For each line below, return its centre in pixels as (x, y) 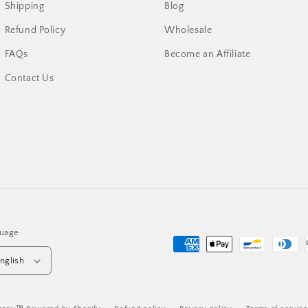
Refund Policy (35, 30)
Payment (176, 245)
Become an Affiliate (208, 54)
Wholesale (188, 30)
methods (176, 264)
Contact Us (29, 78)
